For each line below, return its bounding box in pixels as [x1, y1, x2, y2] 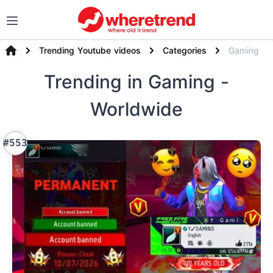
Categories [163, 45, 207, 55]
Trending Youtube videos [39, 45, 141, 55]
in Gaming [127, 71, 221, 93]
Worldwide [90, 98, 183, 120]
